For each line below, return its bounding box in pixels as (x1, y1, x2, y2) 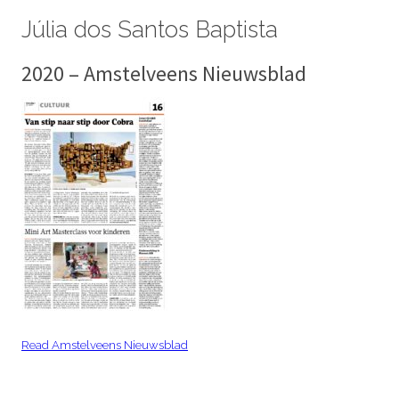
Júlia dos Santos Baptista (21, 16, 278, 43)
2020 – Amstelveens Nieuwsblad (21, 60, 306, 87)
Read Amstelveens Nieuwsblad (21, 338, 188, 352)
